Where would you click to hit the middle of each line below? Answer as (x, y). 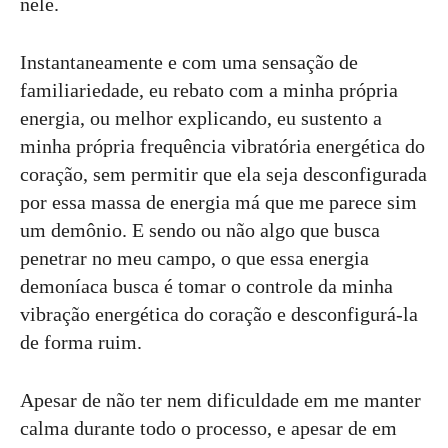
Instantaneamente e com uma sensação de (189, 61)
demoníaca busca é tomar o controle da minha (206, 285)
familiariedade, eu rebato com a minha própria (209, 89)
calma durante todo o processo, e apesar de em (208, 427)
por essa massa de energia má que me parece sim (218, 201)
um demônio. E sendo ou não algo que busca (200, 229)
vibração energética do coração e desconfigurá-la (219, 313)
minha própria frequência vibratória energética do (222, 145)
